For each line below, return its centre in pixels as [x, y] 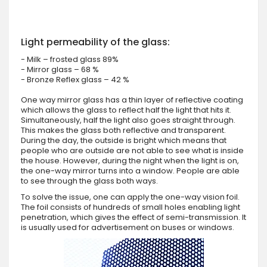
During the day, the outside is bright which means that [124, 140]
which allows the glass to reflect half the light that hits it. [126, 110]
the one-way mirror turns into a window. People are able [130, 170]
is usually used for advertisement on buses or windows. [128, 227]
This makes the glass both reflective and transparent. [123, 130]
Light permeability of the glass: [95, 42]
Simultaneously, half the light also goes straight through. [128, 120]
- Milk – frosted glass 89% [70, 59]
